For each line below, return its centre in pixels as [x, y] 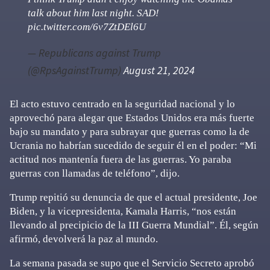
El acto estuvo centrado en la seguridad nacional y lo [122, 104]
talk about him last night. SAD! [93, 13]
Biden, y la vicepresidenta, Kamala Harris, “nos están [123, 211]
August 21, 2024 [159, 70]
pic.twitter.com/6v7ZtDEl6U [87, 27]
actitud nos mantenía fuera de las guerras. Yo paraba [121, 159]
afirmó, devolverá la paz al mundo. [84, 239]
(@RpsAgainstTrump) [76, 70]
